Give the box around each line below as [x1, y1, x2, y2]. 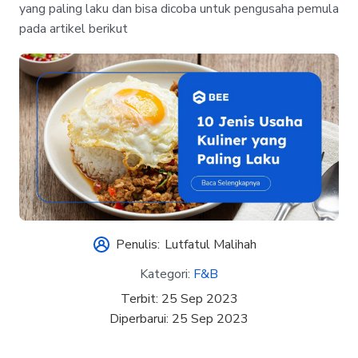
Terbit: [120, 289, 161, 308]
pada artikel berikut [19, 19, 128, 38]
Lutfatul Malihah [164, 236, 257, 254]
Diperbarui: [109, 309, 172, 328]
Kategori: [140, 265, 193, 283]
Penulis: [116, 236, 161, 254]
